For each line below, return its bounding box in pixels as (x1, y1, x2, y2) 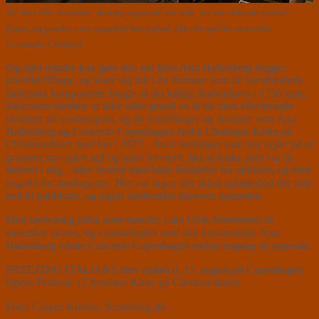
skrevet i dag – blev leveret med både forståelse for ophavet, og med (6, 164, 310, 177)
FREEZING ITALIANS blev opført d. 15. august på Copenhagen (6, 263, 303, 276)
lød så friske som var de (188, 151, 294, 164)
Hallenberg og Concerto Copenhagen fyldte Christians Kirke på (6, 125, 292, 138)
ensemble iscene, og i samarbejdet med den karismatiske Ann (6, 226, 279, 239)
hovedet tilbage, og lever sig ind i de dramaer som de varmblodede (6, 74, 303, 87)
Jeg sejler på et (246, 138, 313, 151)
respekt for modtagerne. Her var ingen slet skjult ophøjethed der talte (6, 177, 313, 189)
